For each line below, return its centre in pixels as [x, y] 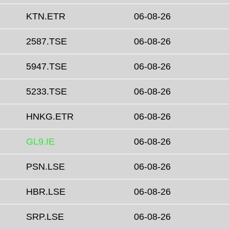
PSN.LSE [45, 167]
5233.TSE [47, 92]
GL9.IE [40, 142]
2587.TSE [47, 42]
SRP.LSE [45, 217]
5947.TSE [47, 67]
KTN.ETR [46, 17]
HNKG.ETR [50, 117]
